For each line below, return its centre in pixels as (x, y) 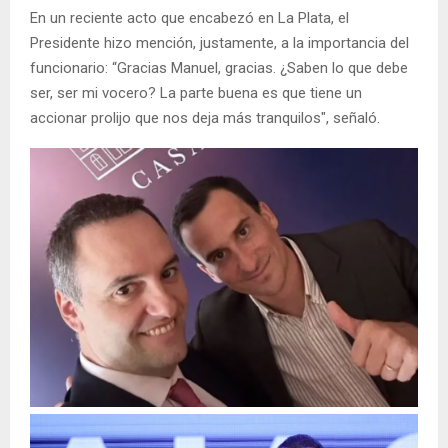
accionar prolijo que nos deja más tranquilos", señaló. (205, 118)
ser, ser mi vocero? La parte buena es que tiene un (196, 93)
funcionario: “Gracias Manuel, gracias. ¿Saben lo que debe (219, 68)
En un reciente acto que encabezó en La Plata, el (189, 18)
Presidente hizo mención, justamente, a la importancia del (219, 43)
